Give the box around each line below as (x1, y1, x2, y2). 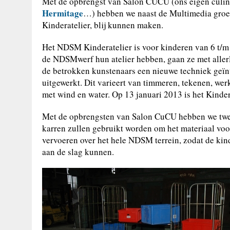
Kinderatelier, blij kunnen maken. (42, 19, 163, 31)
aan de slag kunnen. (42, 146, 114, 158)
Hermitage (42, 7, 83, 20)
